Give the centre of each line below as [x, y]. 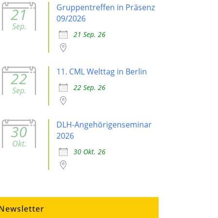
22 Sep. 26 [90, 87]
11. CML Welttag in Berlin [102, 72]
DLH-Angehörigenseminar [104, 125]
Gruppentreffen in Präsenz [106, 7]
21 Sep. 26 [90, 34]
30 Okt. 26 [90, 152]
